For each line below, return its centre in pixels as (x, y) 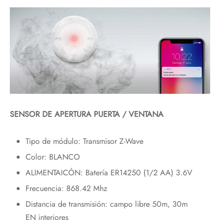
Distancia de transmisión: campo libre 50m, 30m (106, 204)
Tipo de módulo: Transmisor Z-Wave (84, 141)
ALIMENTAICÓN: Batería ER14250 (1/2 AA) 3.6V (109, 173)
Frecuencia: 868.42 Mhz (66, 189)
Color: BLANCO (53, 157)
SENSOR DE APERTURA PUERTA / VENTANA (87, 114)
